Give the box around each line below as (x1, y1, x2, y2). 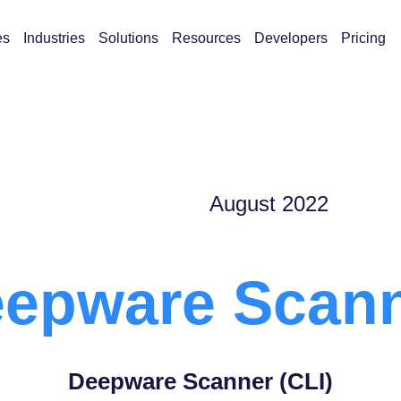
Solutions (98, 30, 159, 46)
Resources (172, 30, 242, 46)
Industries (23, 30, 86, 46)
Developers (254, 30, 328, 46)
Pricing (341, 30, 387, 46)
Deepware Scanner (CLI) (68, 369, 333, 395)
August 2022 (209, 192, 328, 216)
